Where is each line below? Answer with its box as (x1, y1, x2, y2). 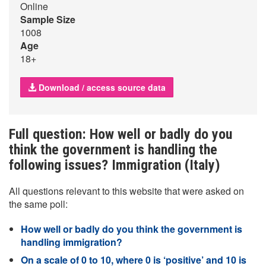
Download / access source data (36, 81, 166, 93)
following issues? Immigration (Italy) (9, 157, 220, 173)
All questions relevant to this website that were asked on (9, 184, 244, 198)
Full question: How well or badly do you (9, 126, 232, 142)
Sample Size (20, 12, 75, 26)
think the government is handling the (9, 141, 217, 158)
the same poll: (9, 197, 68, 211)
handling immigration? (21, 235, 122, 249)
